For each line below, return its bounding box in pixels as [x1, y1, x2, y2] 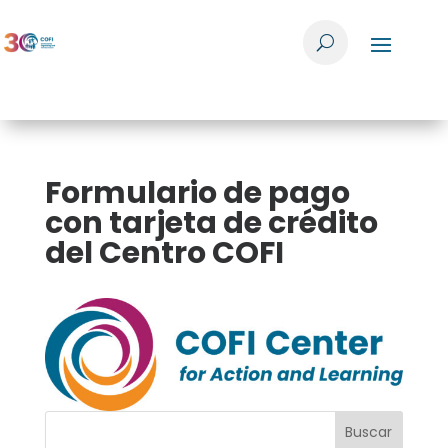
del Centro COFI [44, 232, 284, 274]
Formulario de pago [44, 172, 350, 214]
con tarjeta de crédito [44, 202, 378, 244]
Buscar [345, 421, 393, 442]
